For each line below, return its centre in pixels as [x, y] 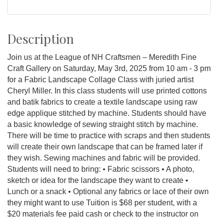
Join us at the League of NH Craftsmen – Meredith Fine [102, 57]
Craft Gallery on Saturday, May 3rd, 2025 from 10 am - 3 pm [109, 69]
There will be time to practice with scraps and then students [109, 136]
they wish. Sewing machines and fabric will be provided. [104, 158]
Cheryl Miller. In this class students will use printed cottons [107, 91]
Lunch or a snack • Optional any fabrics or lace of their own [108, 192]
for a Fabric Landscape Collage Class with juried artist [100, 80]
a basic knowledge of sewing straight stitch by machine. [103, 125]
